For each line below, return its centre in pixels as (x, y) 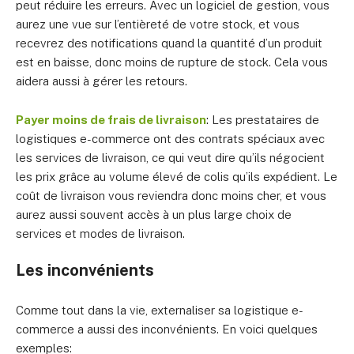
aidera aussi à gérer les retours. (102, 81)
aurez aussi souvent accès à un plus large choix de (154, 215)
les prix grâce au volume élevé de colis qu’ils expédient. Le (177, 177)
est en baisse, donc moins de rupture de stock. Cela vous (172, 62)
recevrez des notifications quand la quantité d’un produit (169, 43)
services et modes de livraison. (100, 234)
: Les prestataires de (263, 120)
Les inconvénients (85, 271)
